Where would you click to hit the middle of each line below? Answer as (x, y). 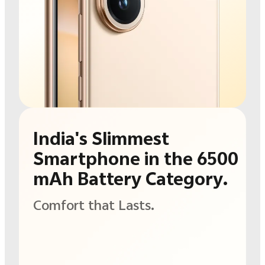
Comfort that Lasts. (93, 205)
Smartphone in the (115, 159)
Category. (187, 179)
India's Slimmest (101, 139)
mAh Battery (89, 179)
